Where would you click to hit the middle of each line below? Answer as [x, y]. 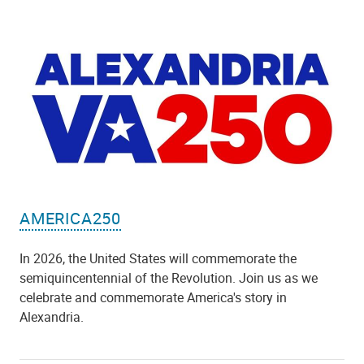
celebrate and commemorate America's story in [153, 297]
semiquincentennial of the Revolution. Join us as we [169, 277]
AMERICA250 [70, 218]
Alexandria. [52, 316]
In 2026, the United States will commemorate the [158, 258]
